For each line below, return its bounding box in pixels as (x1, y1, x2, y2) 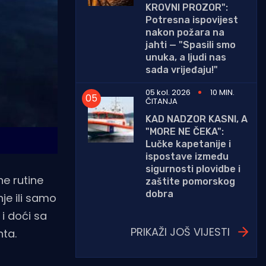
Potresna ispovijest (145, 14, 238, 26)
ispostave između (145, 150, 229, 162)
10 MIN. (210, 86, 235, 98)
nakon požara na (145, 26, 224, 38)
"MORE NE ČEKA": (145, 125, 224, 137)
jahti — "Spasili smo (145, 39, 236, 50)
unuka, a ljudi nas (145, 51, 226, 63)
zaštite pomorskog (145, 175, 235, 187)
